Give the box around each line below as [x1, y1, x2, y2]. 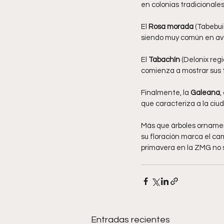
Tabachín [148, 55, 180, 63]
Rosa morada [148, 22, 193, 30]
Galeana [190, 88, 220, 96]
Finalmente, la [141, 88, 190, 96]
